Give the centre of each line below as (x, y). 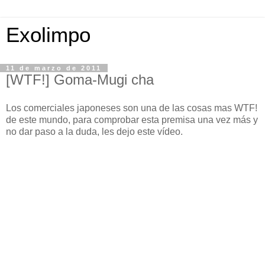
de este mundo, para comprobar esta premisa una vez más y (132, 119)
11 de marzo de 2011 (54, 68)
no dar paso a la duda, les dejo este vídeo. (94, 131)
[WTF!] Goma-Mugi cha (80, 80)
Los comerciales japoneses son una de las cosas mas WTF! (132, 108)
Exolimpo (48, 35)
